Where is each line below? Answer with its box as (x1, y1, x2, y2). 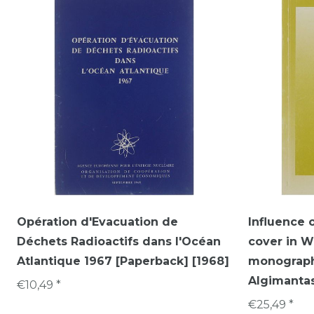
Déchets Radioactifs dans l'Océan (17, 234, 221, 248)
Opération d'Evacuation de (17, 214, 178, 228)
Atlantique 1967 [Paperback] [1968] (17, 254, 229, 268)
